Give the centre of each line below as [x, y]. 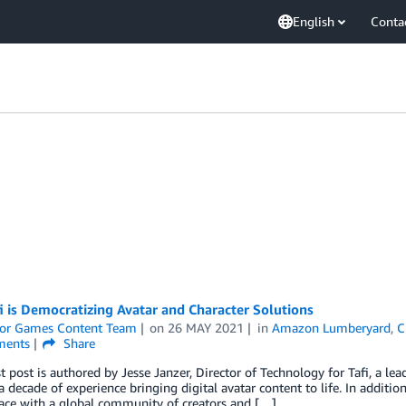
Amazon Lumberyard [332, 328]
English [314, 21]
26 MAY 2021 [206, 328]
